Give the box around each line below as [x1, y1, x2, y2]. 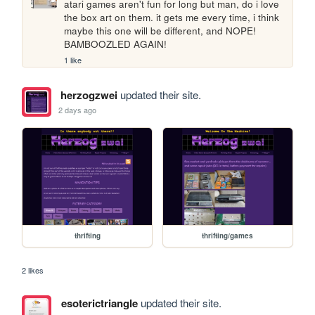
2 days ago [58, 103, 97, 115]
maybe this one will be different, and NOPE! [64, 23, 257, 37]
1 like [64, 54, 82, 65]
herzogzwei [60, 87, 117, 103]
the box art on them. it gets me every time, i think [64, 10, 280, 24]
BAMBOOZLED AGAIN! [64, 37, 167, 51]
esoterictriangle [60, 295, 138, 311]
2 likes [22, 264, 44, 276]
